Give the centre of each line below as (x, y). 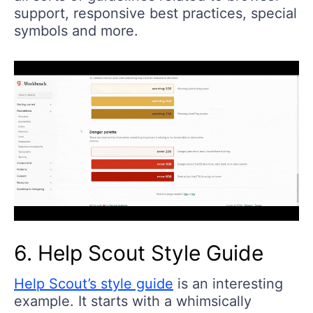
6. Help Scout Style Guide (139, 253)
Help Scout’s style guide (94, 284)
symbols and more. (76, 30)
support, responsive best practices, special (155, 13)
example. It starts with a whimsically (133, 301)
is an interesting (228, 284)
